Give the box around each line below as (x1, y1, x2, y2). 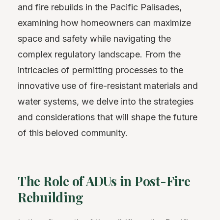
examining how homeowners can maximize (18, 18, 191, 28)
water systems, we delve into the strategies (18, 96, 193, 107)
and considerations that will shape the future (18, 112, 197, 122)
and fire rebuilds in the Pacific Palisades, (18, 2, 182, 12)
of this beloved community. (18, 128, 128, 138)
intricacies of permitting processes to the (18, 65, 183, 75)
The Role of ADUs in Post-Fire (18, 172, 191, 190)
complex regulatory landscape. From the (18, 49, 181, 59)
